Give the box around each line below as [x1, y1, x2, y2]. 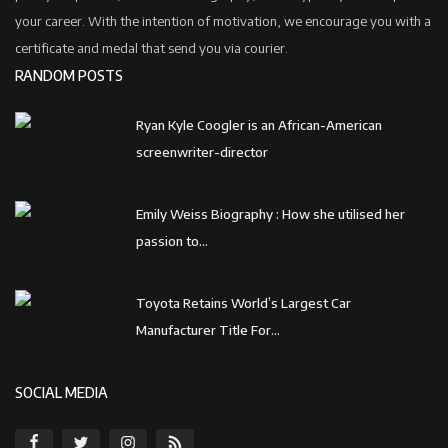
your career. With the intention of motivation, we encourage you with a [15, 12, 431, 29]
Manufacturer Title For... [136, 321, 280, 338]
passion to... [136, 232, 208, 249]
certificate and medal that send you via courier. [15, 39, 288, 56]
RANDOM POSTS [15, 66, 123, 84]
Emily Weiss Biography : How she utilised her [136, 205, 405, 222]
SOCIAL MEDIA [15, 383, 108, 401]
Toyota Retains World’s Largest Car [136, 294, 351, 311]
